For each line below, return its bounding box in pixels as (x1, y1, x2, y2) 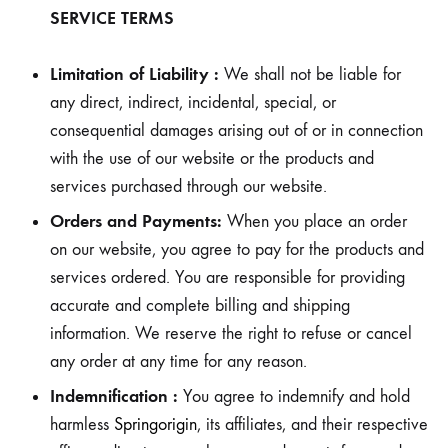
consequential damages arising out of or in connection (50, 120, 423, 141)
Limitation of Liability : (50, 63, 219, 85)
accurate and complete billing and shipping (50, 295, 350, 316)
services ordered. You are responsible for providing (50, 267, 405, 288)
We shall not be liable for (219, 64, 401, 85)
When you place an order (222, 211, 407, 232)
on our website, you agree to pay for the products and (50, 239, 424, 260)
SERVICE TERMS (20, 7, 179, 29)
